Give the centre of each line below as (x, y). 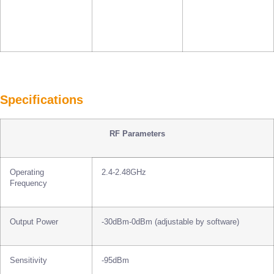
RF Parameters (137, 134)
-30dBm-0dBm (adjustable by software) (170, 222)
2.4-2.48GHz (124, 173)
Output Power (34, 222)
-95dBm (115, 261)
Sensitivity (28, 261)
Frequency (28, 184)
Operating (27, 173)
